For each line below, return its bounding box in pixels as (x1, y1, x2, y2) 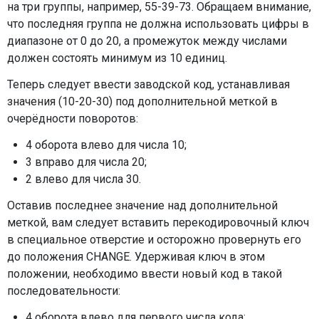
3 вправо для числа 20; (26, 155, 147, 169)
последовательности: (7, 284, 120, 298)
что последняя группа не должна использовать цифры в (7, 17, 309, 31)
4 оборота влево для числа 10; (26, 138, 187, 152)
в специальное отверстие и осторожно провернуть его (7, 233, 301, 247)
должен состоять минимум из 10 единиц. (7, 51, 227, 66)
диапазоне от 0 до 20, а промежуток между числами (7, 34, 287, 48)
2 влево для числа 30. (26, 172, 141, 187)
